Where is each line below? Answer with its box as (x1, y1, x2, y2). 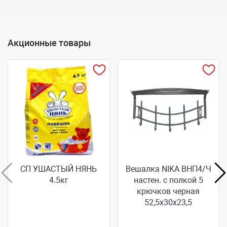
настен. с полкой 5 (133, 175, 203, 185)
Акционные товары (8, 37, 91, 48)
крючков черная (137, 186, 200, 196)
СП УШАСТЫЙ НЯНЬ (20, 164, 97, 174)
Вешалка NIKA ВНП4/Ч (125, 164, 211, 174)
